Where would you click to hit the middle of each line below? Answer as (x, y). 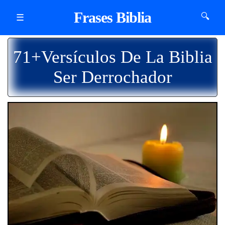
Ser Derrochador (113, 77)
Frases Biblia (113, 17)
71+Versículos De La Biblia (113, 57)
